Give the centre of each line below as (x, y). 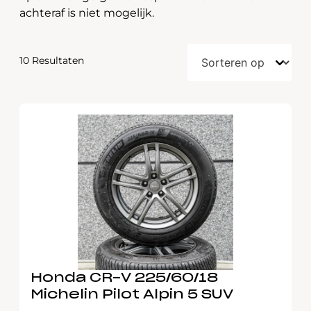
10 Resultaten (52, 60)
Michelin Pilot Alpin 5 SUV (132, 295)
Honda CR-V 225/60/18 (124, 278)
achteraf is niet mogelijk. (87, 13)
